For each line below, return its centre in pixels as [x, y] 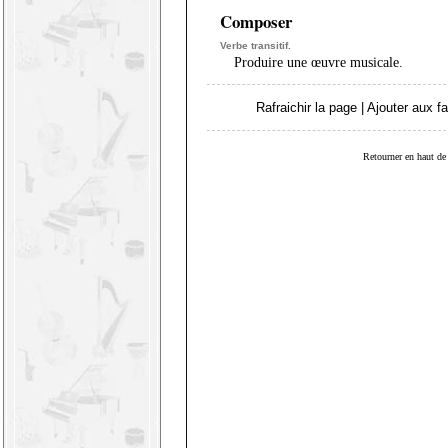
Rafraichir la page [306, 107]
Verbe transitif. [255, 45]
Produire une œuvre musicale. [318, 62]
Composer [255, 21]
